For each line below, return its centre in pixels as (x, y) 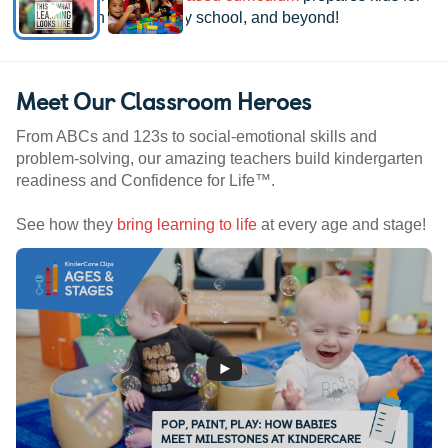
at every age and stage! (341, 225)
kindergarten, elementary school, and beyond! (177, 18)
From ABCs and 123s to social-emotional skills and (196, 137)
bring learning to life (187, 225)
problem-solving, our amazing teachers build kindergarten (219, 159)
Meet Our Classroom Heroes (163, 100)
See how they (66, 225)
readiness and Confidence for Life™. (145, 181)
